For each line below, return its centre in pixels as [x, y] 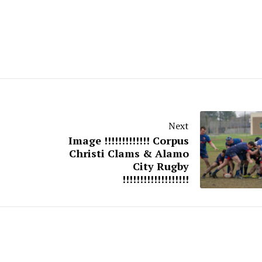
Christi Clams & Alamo [129, 153]
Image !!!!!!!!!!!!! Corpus [129, 140]
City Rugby [161, 166]
